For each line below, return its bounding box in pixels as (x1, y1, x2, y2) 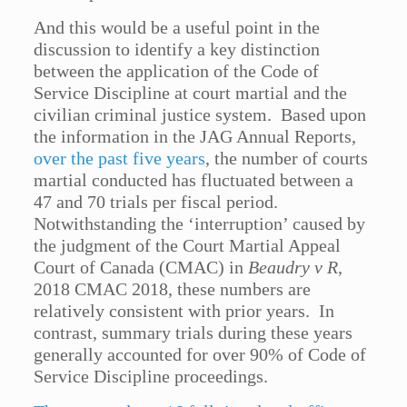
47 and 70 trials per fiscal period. (34, 192, 283, 213)
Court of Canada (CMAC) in (34, 257, 249, 278)
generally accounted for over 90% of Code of (34, 344, 367, 365)
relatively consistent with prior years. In (34, 301, 335, 322)
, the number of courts (205, 148, 369, 169)
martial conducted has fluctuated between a (34, 170, 354, 191)
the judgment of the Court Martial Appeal (34, 235, 342, 256)
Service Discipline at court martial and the (34, 83, 348, 104)
